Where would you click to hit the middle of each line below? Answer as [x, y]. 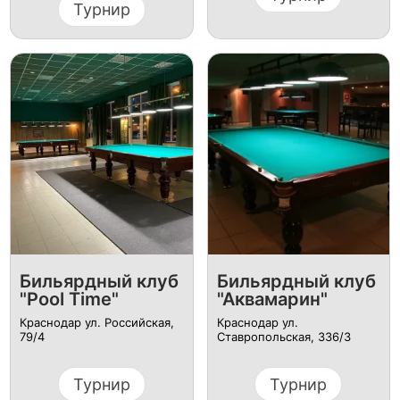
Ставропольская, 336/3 [283, 337]
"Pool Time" [69, 299]
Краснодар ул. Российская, [96, 322]
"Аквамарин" [272, 299]
